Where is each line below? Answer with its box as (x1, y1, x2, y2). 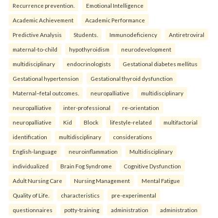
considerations (113, 133, 152, 140)
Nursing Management (74, 177, 130, 184)
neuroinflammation (69, 147, 118, 155)
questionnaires (13, 206, 53, 213)
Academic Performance (85, 16, 145, 23)
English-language (13, 147, 57, 155)
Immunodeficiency (109, 31, 157, 38)
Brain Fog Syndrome (60, 162, 112, 169)
